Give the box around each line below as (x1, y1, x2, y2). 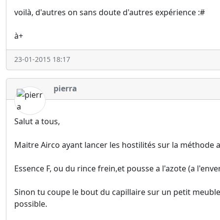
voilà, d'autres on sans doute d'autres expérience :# (14, 7, 205, 18)
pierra (54, 83, 77, 94)
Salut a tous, (14, 115, 60, 127)
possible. (14, 198, 47, 209)
